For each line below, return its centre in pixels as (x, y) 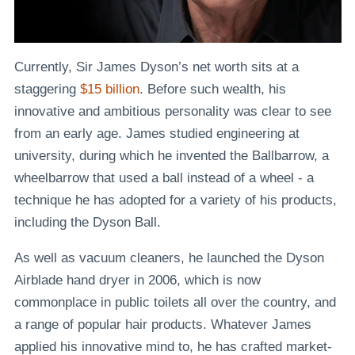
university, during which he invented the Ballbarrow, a (171, 156)
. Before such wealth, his (212, 90)
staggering (47, 90)
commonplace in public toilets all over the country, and (175, 303)
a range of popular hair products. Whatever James (162, 325)
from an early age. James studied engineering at (157, 134)
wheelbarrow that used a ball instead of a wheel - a (164, 178)
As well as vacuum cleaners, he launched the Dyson (169, 258)
